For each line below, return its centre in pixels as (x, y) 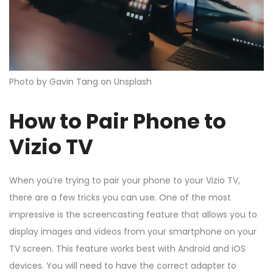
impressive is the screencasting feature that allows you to (133, 214)
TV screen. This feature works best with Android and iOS (127, 248)
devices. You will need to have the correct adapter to (123, 265)
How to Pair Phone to (118, 121)
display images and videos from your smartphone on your (133, 231)
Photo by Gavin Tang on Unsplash (80, 81)
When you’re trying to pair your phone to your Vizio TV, (125, 180)
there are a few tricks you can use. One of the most (120, 197)
